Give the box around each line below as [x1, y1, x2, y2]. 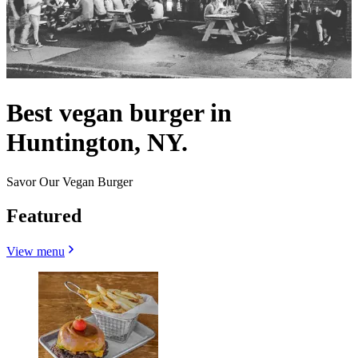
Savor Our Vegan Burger [6, 174, 133, 189]
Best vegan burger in [6, 98, 232, 128]
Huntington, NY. [6, 128, 188, 157]
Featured [6, 205, 82, 226]
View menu [6, 244, 65, 258]
